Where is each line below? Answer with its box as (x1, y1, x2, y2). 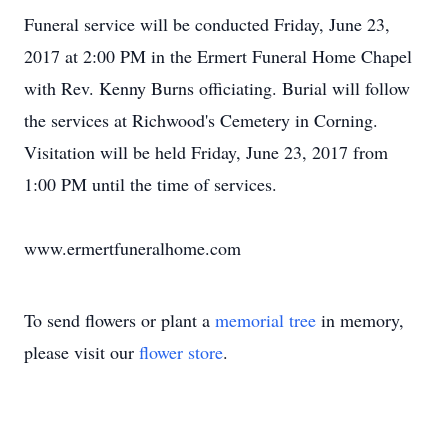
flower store (139, 340, 223, 364)
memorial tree (215, 308, 316, 332)
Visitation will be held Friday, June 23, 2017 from (24, 140, 388, 164)
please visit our (24, 340, 139, 364)
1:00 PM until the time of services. (24, 172, 277, 196)
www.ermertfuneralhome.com (24, 236, 241, 260)
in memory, (316, 308, 404, 332)
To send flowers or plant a (24, 308, 215, 332)
